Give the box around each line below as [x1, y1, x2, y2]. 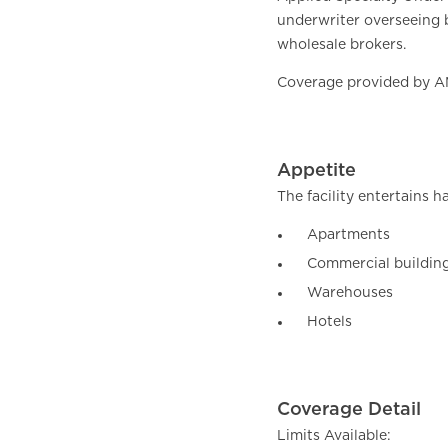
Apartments [307, 227, 390, 242]
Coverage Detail [277, 400, 421, 419]
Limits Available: [277, 428, 391, 443]
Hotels [307, 314, 352, 329]
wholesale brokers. [277, 38, 406, 52]
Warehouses [307, 285, 393, 300]
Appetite [277, 161, 356, 180]
